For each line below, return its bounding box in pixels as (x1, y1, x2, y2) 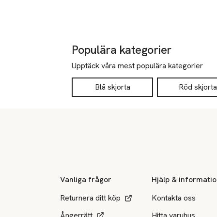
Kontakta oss (152, 192, 196, 203)
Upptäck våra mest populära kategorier (72, 61, 203, 71)
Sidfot (11, 132, 32, 142)
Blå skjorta (94, 82, 130, 92)
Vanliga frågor (60, 174, 111, 185)
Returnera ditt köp (60, 192, 121, 203)
